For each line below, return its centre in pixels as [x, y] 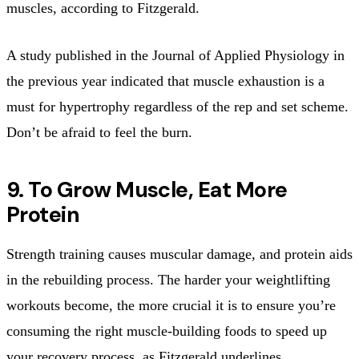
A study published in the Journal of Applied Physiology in [175, 55]
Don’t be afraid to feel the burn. [99, 132]
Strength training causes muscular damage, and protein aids [179, 254]
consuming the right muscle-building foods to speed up [167, 331]
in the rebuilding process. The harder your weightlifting [168, 279]
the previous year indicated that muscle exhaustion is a [165, 81]
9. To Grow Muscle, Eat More [147, 189]
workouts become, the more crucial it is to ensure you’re [171, 305]
